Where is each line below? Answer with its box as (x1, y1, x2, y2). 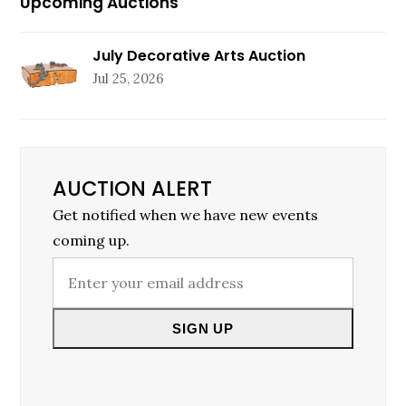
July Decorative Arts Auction (92, 45, 306, 67)
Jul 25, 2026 (92, 70, 165, 88)
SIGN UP (172, 321, 234, 336)
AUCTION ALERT (53, 174, 213, 204)
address (53, 337, 110, 356)
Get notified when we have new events (53, 206, 319, 225)
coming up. (53, 231, 130, 250)
